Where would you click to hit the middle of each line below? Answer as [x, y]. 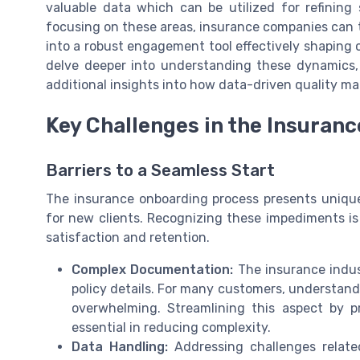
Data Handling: [120, 346]
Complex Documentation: [153, 269]
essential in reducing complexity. [171, 327]
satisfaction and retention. [128, 237]
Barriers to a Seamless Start [160, 170]
